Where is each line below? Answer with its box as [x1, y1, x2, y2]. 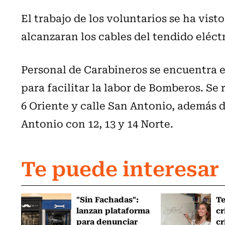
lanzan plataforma [76, 203, 150, 216]
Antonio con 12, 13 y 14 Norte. [21, 115, 173, 131]
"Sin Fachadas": [76, 192, 139, 205]
